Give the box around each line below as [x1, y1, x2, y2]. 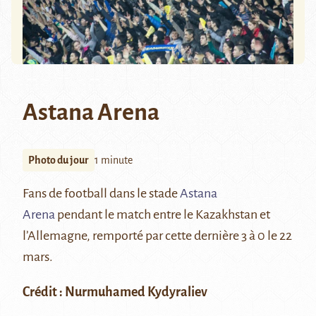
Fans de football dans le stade [23, 186, 180, 201]
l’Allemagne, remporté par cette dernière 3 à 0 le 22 [23, 229, 292, 243]
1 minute [95, 154, 133, 166]
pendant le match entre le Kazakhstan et [55, 207, 270, 222]
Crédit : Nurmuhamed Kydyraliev [23, 285, 209, 300]
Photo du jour [28, 154, 89, 166]
